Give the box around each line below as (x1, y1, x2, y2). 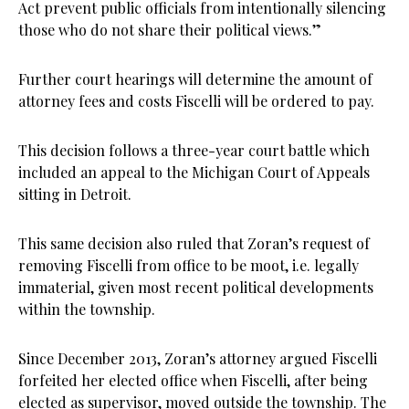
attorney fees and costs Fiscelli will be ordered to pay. (18, 90, 374, 110)
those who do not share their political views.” (18, 19, 321, 39)
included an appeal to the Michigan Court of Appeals (18, 162, 370, 182)
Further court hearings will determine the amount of (18, 68, 372, 89)
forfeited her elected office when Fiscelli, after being (18, 370, 368, 390)
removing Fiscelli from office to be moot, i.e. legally (18, 255, 359, 275)
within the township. (18, 299, 155, 319)
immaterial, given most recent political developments (18, 277, 373, 297)
